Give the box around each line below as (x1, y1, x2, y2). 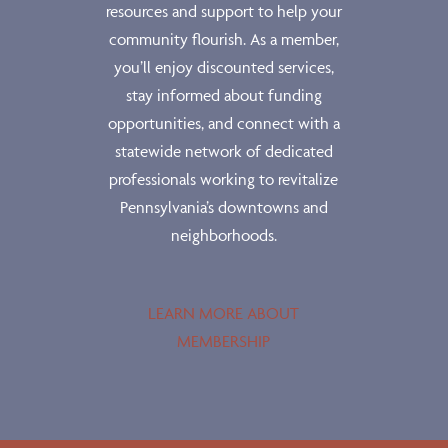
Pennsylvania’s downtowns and (119, 197, 328, 217)
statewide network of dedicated (114, 141, 333, 161)
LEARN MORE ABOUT (148, 303, 300, 323)
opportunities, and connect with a (107, 113, 340, 133)
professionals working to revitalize (109, 169, 339, 189)
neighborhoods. (170, 225, 277, 245)
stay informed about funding (125, 85, 322, 105)
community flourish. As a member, (108, 29, 339, 49)
